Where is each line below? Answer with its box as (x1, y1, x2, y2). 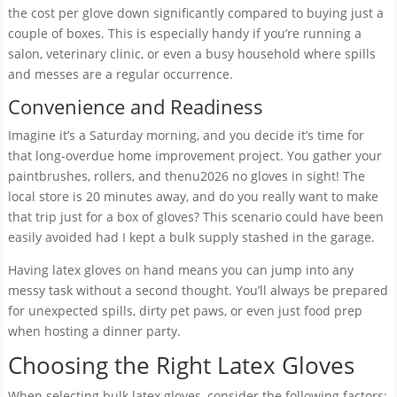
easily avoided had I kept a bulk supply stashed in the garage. (7, 229, 375, 245)
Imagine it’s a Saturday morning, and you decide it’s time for (7, 127, 364, 144)
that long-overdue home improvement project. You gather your (7, 147, 382, 164)
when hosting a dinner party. (7, 323, 181, 339)
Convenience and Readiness (7, 93, 263, 120)
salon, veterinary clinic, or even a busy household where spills (7, 45, 376, 62)
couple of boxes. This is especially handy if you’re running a (7, 25, 362, 42)
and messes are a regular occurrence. (7, 66, 233, 82)
